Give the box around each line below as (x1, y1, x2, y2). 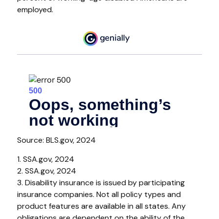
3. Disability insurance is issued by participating (17, 177, 185, 188)
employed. (17, 4, 53, 15)
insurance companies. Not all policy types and (17, 189, 181, 199)
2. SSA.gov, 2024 (17, 165, 76, 176)
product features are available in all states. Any (17, 200, 186, 211)
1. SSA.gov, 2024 (17, 153, 74, 164)
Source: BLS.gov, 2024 (17, 134, 96, 145)
